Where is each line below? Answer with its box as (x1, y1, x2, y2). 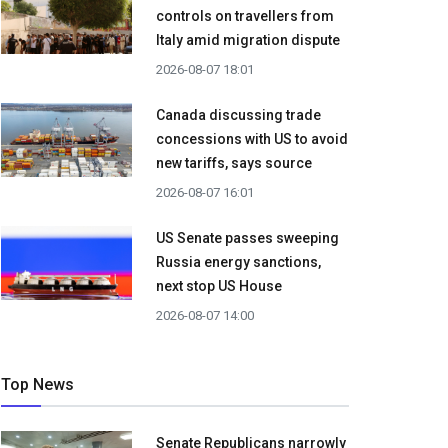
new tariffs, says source (156, 155, 312, 172)
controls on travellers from (156, 8, 334, 25)
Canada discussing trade (156, 107, 321, 124)
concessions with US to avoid (156, 131, 348, 148)
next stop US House (156, 278, 282, 295)
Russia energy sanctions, (156, 254, 321, 271)
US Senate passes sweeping (156, 230, 339, 247)
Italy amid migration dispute (156, 32, 340, 49)
